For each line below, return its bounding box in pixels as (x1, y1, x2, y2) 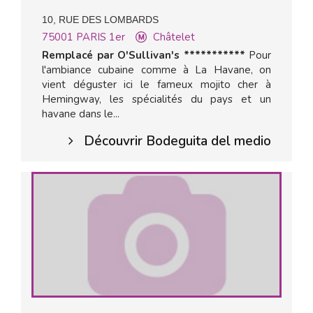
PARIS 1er (76, 30, 125, 44)
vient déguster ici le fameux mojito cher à (42, 78, 271, 92)
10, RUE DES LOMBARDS (42, 14, 159, 25)
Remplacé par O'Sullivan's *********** (42, 48, 245, 62)
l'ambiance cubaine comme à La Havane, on (42, 63, 271, 77)
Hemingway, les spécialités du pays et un (42, 92, 271, 106)
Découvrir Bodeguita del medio (84, 132, 271, 150)
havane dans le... (42, 107, 119, 121)
